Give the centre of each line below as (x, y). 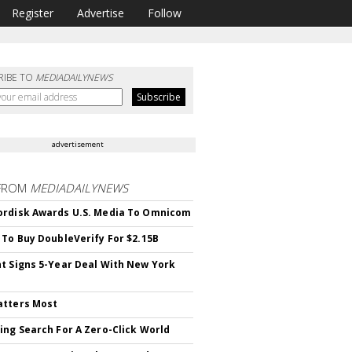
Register (33, 13)
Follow (165, 13)
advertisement (78, 144)
